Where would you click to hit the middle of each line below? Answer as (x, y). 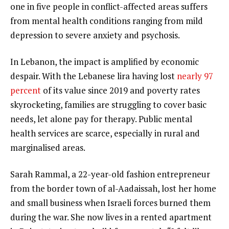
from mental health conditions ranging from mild (107, 21)
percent (26, 90)
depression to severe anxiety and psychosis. (95, 35)
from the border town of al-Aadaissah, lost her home (113, 188)
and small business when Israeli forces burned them (110, 202)
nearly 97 (195, 76)
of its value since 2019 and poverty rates (120, 90)
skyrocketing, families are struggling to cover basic (108, 104)
